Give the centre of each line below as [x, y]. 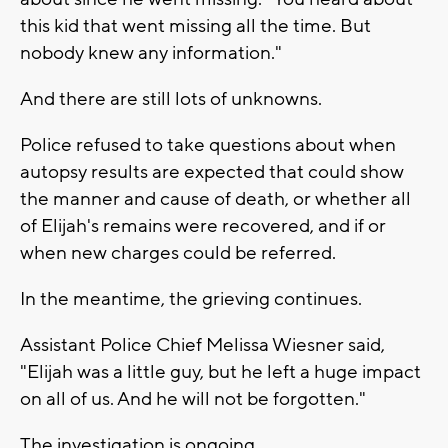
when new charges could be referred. [178, 253]
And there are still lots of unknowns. [171, 99]
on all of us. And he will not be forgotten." [193, 399]
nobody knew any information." [151, 53]
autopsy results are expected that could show [212, 172]
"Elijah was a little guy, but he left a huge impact [220, 372]
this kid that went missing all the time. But [195, 26]
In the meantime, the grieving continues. [191, 299]
